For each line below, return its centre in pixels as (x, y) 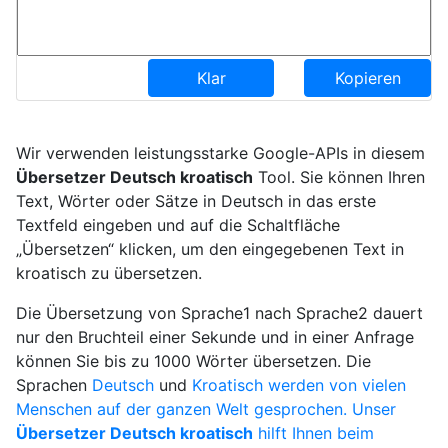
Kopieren (367, 78)
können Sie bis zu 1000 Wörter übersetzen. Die (193, 361)
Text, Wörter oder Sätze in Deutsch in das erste (195, 201)
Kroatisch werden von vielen (298, 385)
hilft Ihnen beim (313, 433)
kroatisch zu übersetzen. (108, 273)
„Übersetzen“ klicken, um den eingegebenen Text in (209, 249)
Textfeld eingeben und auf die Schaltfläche (177, 225)
